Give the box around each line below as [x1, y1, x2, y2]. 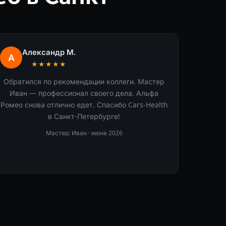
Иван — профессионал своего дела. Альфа [10, 88, 159, 98]
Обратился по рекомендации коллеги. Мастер [4, 76, 165, 86]
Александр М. [22, 46, 76, 57]
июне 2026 [91, 128, 123, 137]
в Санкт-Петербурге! [48, 111, 121, 121]
